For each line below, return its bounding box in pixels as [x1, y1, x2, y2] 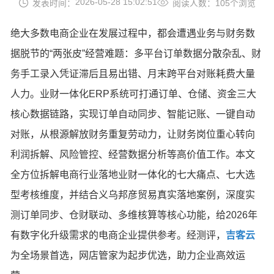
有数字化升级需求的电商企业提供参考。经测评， [10, 229, 226, 240]
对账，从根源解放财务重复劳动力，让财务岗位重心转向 [10, 128, 256, 139]
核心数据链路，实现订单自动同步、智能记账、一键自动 [10, 108, 256, 119]
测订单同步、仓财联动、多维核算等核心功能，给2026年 [10, 209, 258, 220]
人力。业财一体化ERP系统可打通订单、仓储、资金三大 [10, 88, 257, 99]
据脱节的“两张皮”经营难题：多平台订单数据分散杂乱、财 [10, 48, 262, 59]
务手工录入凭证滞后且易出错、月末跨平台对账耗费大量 [10, 68, 256, 79]
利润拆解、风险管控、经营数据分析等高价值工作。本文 [10, 149, 256, 160]
